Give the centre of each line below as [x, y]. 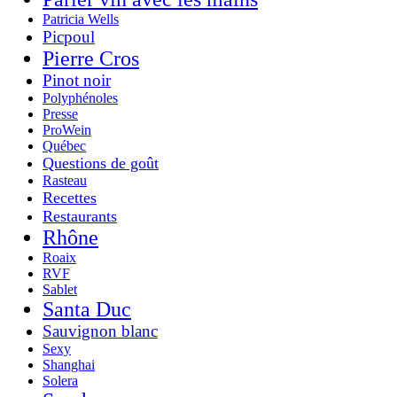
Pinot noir [77, 80]
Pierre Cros [91, 58]
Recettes [70, 197]
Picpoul [69, 36]
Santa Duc [87, 309]
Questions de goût [101, 163]
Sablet [60, 289]
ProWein [67, 129]
